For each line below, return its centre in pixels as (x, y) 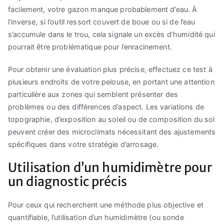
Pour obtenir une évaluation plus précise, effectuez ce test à (110, 69)
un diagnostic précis (67, 182)
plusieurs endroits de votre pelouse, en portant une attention (111, 82)
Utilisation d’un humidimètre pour (110, 168)
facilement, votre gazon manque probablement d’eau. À (103, 9)
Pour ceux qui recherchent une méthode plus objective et (106, 205)
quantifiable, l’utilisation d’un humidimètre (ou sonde (96, 217)
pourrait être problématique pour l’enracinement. (90, 47)
